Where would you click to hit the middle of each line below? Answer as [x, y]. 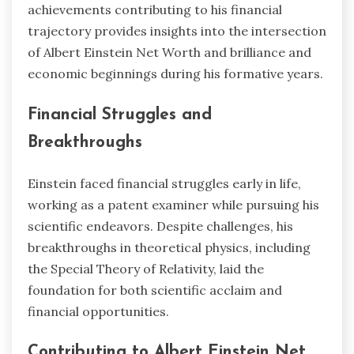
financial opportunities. [98, 311]
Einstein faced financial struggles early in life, [164, 183]
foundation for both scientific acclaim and [155, 290]
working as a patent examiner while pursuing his [173, 204]
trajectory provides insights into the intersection [177, 30]
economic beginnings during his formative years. [175, 73]
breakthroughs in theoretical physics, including [169, 247]
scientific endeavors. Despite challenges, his [160, 226]
